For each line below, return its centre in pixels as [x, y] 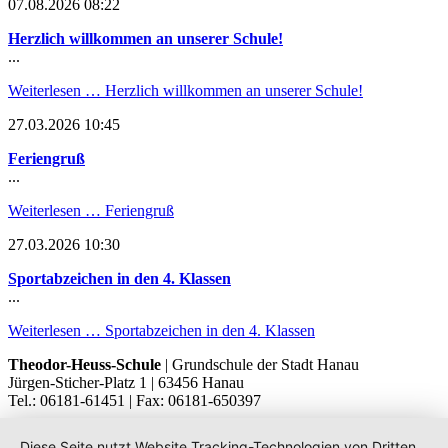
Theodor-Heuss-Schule [84, 364]
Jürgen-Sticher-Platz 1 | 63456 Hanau [126, 382]
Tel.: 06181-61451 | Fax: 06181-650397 [134, 400]
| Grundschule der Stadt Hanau [260, 364]
